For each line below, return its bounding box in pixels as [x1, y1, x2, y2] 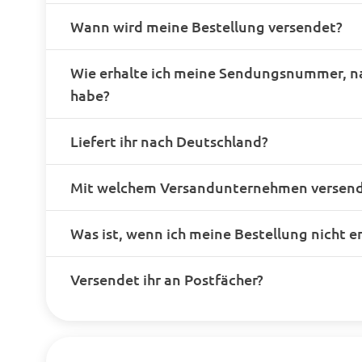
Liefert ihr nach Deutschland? [70, 132, 268, 150]
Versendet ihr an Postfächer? [70, 270, 263, 288]
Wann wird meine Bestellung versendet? [70, 17, 343, 36]
